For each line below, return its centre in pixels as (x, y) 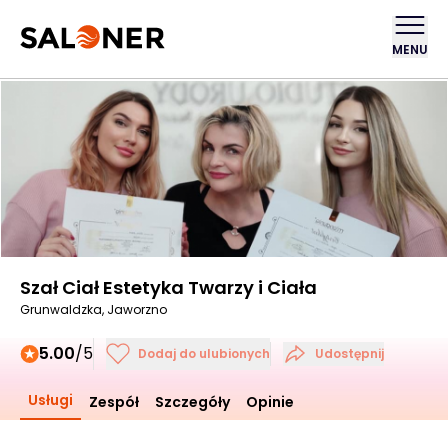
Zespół (114, 402)
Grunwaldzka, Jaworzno (93, 309)
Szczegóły (192, 402)
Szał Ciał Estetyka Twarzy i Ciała (168, 287)
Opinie (270, 402)
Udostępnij (349, 353)
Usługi (50, 400)
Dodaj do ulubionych (204, 353)
